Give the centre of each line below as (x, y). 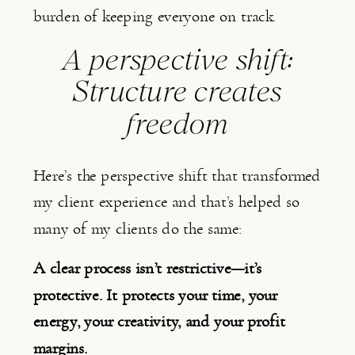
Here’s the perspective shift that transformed (177, 175)
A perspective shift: (177, 60)
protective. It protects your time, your (155, 295)
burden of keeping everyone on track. (155, 17)
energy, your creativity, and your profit (159, 322)
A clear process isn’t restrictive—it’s (148, 269)
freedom (177, 124)
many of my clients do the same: (138, 228)
